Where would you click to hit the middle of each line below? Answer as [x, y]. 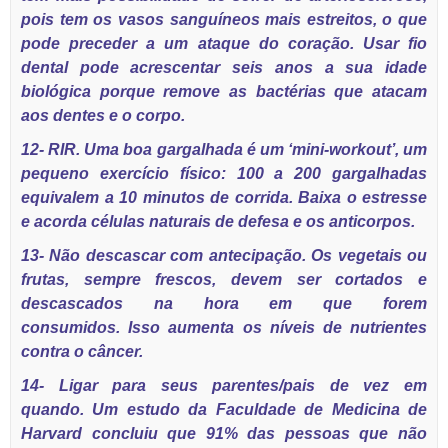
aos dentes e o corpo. [103, 115]
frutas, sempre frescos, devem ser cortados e [224, 279]
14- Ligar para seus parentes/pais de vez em [224, 385]
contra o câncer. [82, 351]
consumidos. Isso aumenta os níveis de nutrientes [224, 327]
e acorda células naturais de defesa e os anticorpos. [218, 221]
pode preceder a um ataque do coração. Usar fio [224, 43]
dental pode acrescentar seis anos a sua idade [224, 67]
